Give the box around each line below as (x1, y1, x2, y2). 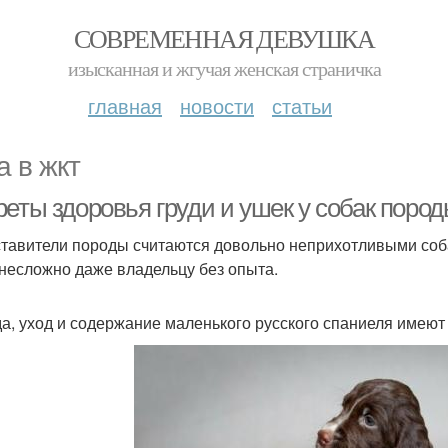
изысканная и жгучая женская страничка (67, 55, 381, 82)
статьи (272, 91, 332, 120)
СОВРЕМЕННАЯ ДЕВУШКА (73, 21, 375, 55)
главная (88, 91, 162, 120)
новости (180, 91, 254, 120)
